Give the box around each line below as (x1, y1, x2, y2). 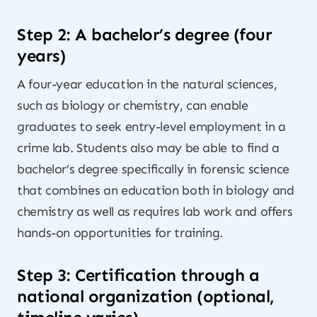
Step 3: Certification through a (17, 265, 260, 285)
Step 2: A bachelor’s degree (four (17, 24, 272, 45)
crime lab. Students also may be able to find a (17, 140, 279, 156)
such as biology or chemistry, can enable (17, 98, 248, 113)
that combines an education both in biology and (17, 183, 294, 198)
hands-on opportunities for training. (17, 225, 224, 241)
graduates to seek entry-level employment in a (17, 119, 286, 134)
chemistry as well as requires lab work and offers (17, 204, 293, 219)
